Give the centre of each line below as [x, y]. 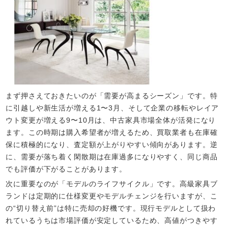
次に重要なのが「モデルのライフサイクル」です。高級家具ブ [112, 183]
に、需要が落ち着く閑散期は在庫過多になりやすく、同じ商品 [112, 156]
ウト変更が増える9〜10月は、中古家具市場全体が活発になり [111, 120]
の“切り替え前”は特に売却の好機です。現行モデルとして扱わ [111, 208]
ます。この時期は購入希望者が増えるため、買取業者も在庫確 [112, 132]
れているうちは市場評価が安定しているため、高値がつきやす [112, 220]
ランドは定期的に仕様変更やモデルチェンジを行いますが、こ [112, 196]
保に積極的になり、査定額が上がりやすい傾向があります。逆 [112, 144]
